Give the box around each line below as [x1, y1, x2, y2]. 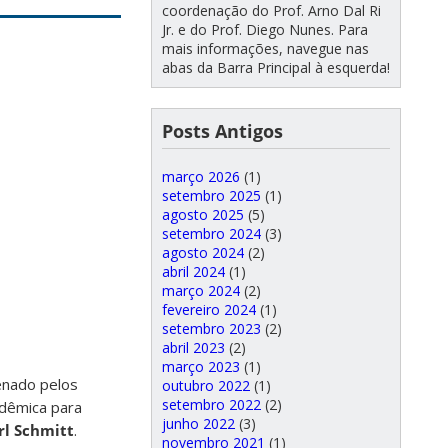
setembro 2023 [162, 319, 261, 338]
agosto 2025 [162, 205, 244, 224]
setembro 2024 [162, 224, 261, 243]
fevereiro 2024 [162, 300, 256, 319]
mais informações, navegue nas [162, 39, 369, 58]
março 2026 [162, 167, 240, 186]
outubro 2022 [162, 376, 250, 395]
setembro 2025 [162, 186, 261, 205]
